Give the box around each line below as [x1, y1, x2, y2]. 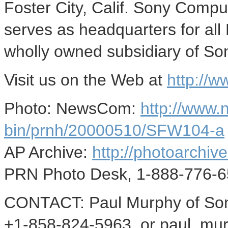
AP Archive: [4, 143, 92, 161]
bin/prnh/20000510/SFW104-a [4, 121, 224, 139]
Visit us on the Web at [4, 71, 167, 89]
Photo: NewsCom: [4, 99, 140, 118]
